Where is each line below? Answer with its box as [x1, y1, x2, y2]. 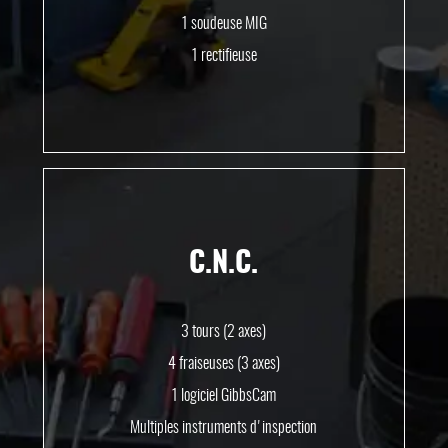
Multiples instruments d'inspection [130, 419, 318, 436]
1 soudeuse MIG [180, 15, 267, 32]
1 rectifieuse [190, 47, 257, 64]
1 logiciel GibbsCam [171, 387, 277, 404]
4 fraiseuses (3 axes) [167, 355, 280, 372]
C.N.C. [189, 249, 259, 279]
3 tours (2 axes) [181, 323, 267, 340]
